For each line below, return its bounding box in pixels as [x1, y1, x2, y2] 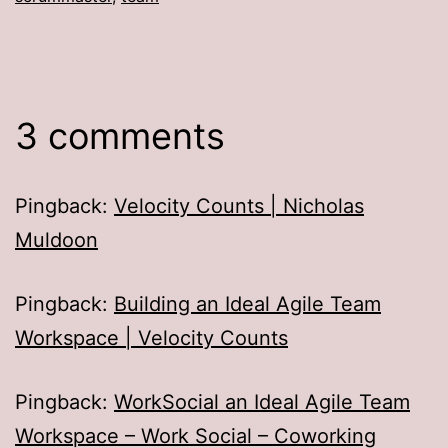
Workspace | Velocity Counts [15, 325, 288, 350]
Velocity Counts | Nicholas [114, 193, 364, 218]
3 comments [15, 113, 225, 158]
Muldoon [15, 227, 98, 252]
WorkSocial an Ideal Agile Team [114, 389, 410, 414]
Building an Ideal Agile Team [114, 291, 381, 316]
